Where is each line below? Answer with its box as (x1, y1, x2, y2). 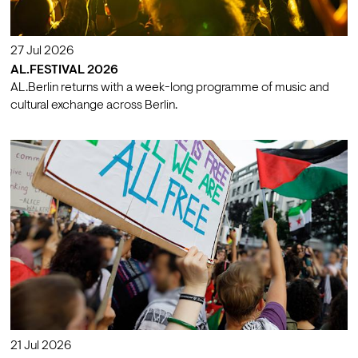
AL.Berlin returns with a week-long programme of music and (10, 82, 329, 95)
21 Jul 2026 (10, 339, 71, 352)
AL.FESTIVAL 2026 (10, 64, 118, 78)
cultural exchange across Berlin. (10, 99, 177, 113)
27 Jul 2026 (10, 45, 74, 58)
